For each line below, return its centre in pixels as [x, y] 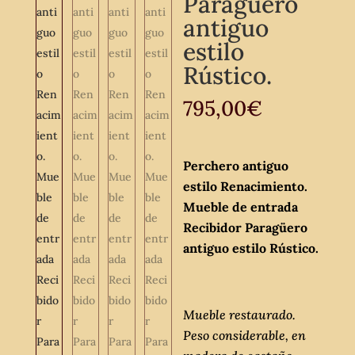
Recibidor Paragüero [246, 227]
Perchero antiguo [236, 166]
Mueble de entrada [241, 207]
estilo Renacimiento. [246, 186]
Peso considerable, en [245, 335]
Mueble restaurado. [240, 315]
